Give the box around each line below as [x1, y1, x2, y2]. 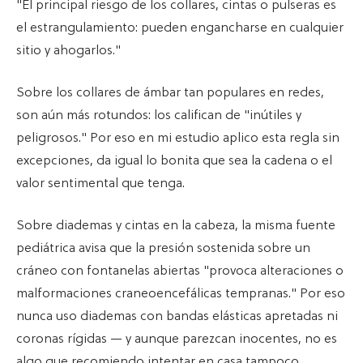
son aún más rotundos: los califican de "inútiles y [16, 108, 301, 123]
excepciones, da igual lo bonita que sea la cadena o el [16, 153, 332, 169]
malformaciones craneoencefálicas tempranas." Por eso [16, 286, 345, 301]
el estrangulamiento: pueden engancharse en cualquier [16, 20, 344, 36]
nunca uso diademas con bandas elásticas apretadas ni [16, 309, 338, 324]
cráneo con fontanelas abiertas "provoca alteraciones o [16, 263, 344, 279]
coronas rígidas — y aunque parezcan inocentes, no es [16, 331, 337, 347]
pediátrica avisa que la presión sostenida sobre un [16, 241, 310, 256]
